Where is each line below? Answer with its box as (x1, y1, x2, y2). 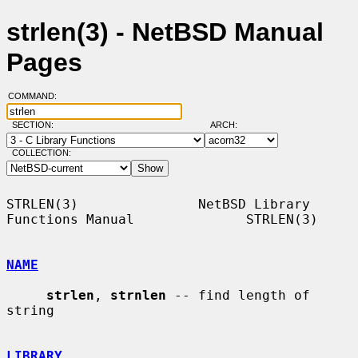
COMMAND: (7, 91, 66, 101)
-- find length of (166, 287, 310, 303)
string (6, 302, 54, 318)
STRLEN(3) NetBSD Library (6, 196, 310, 212)
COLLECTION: (11, 148, 71, 158)
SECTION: (11, 120, 61, 130)
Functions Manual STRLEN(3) (6, 211, 318, 227)
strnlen (110, 287, 166, 303)
